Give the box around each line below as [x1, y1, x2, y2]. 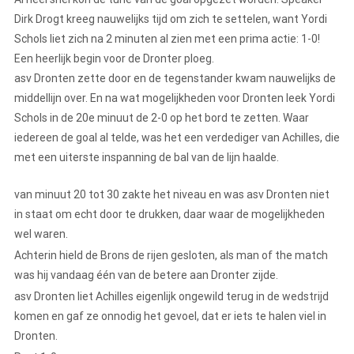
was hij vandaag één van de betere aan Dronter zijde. [14, 269, 281, 282]
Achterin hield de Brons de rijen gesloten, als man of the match [14, 249, 328, 262]
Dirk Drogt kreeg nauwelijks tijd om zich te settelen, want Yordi [14, 13, 327, 26]
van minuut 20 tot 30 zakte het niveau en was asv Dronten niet [14, 188, 330, 201]
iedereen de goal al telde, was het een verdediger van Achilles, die [14, 131, 340, 145]
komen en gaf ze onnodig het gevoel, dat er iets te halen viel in [14, 310, 326, 323]
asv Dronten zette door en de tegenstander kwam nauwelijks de [14, 72, 336, 85]
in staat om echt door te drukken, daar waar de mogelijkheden [14, 208, 325, 221]
